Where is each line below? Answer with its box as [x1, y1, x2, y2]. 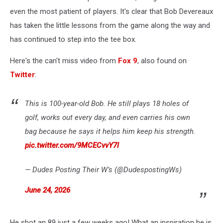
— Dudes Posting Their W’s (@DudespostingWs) [25, 165, 182, 175]
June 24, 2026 [25, 186, 70, 195]
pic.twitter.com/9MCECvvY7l [25, 141, 119, 150]
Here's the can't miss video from [10, 56, 118, 66]
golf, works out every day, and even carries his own [25, 113, 190, 122]
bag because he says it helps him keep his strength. [25, 127, 196, 136]
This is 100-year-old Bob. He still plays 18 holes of [25, 99, 189, 109]
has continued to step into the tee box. [10, 35, 136, 44]
